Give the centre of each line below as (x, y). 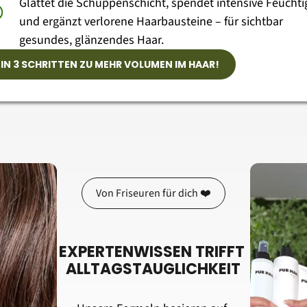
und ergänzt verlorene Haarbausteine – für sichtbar (151, 22)
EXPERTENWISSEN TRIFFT (151, 252)
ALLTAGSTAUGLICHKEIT (153, 269)
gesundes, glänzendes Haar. (92, 40)
